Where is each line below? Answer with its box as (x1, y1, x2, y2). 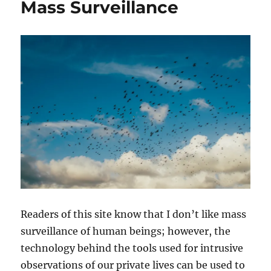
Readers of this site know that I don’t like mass (21, 207, 247, 220)
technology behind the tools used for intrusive (21, 241, 244, 254)
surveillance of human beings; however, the (21, 224, 231, 237)
